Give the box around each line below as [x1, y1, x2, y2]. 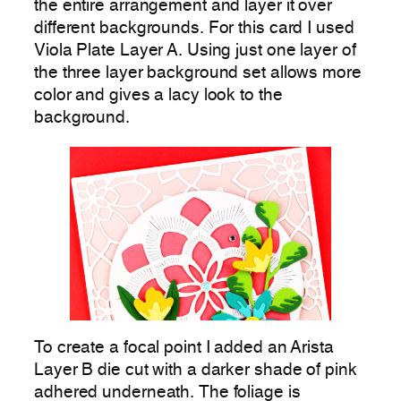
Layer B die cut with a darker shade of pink [34, 362, 357, 379]
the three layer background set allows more [34, 65, 362, 82]
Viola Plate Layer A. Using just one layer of [34, 43, 356, 60]
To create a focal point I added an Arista [34, 339, 334, 356]
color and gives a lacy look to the [34, 88, 283, 105]
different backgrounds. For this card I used [34, 21, 354, 38]
